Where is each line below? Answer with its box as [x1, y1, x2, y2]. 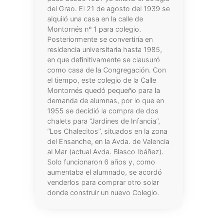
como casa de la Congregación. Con [47, 66, 166, 74]
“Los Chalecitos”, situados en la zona [47, 127, 167, 136]
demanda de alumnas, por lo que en [47, 96, 164, 105]
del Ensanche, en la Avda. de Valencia [47, 137, 169, 146]
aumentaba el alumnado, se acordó [47, 168, 162, 177]
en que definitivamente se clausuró [47, 55, 160, 64]
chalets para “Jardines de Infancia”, [47, 117, 160, 126]
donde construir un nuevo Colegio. [47, 188, 159, 197]
